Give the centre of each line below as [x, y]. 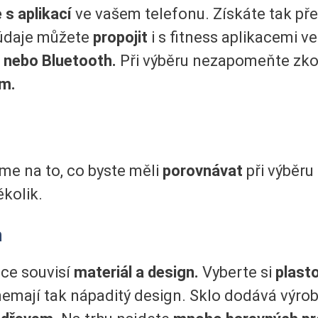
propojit [120, 37]
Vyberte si [237, 273]
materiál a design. [136, 273]
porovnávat [204, 170]
